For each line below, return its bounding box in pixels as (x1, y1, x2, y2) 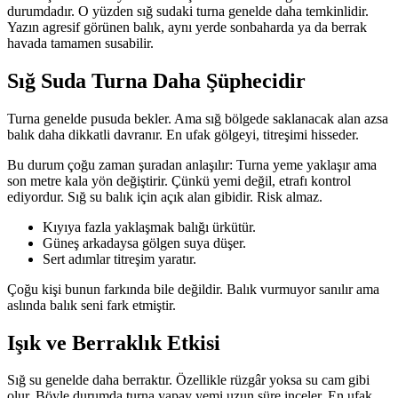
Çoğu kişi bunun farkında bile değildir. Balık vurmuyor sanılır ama (7, 281, 379, 297)
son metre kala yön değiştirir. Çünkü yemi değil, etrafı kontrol (7, 172, 351, 188)
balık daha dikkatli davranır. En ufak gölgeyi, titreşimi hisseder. (7, 126, 359, 142)
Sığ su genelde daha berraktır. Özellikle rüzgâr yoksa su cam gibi (7, 372, 370, 388)
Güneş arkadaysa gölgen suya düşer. (43, 235, 246, 251)
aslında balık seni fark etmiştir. (7, 297, 176, 313)
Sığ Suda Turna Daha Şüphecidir (7, 68, 306, 92)
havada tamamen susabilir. (7, 35, 154, 51)
